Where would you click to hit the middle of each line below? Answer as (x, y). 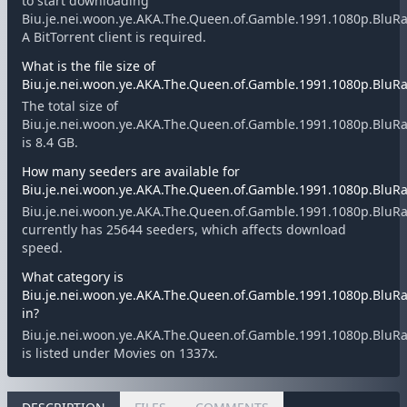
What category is (73, 277)
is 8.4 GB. (50, 142)
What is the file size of (89, 66)
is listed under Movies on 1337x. (120, 353)
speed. (42, 248)
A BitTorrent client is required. (114, 37)
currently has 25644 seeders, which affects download (184, 229)
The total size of (70, 106)
